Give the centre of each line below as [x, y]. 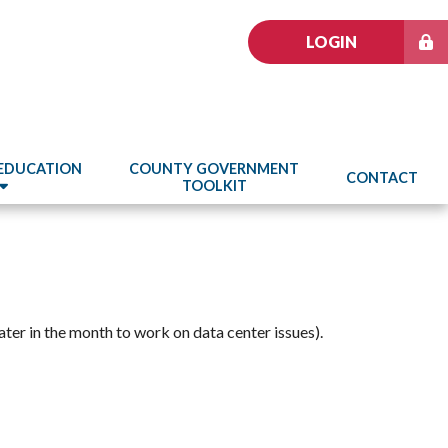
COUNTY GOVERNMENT [214, 168]
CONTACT [382, 177]
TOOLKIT [214, 185]
